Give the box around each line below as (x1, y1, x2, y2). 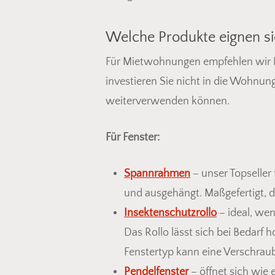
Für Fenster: (106, 131, 160, 144)
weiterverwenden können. (106, 95, 230, 107)
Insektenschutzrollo (124, 206, 217, 219)
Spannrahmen (124, 167, 190, 180)
